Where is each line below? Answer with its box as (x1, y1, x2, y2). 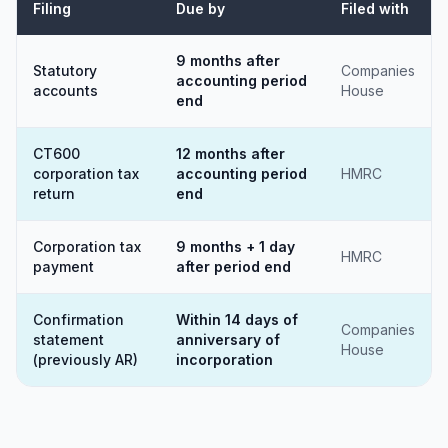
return (33, 185, 75, 202)
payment (33, 258, 94, 275)
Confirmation (33, 311, 124, 328)
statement (33, 331, 104, 348)
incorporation (176, 351, 273, 368)
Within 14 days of (176, 311, 298, 328)
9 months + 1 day (176, 238, 295, 255)
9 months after (176, 52, 280, 69)
